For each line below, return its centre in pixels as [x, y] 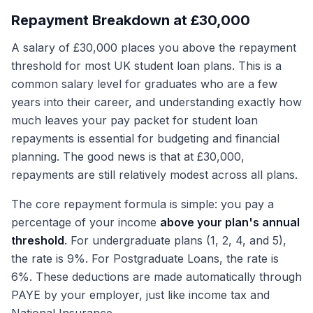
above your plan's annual [230, 222]
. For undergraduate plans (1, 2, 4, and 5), [175, 240]
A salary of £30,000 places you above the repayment [154, 48]
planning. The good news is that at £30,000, [128, 156]
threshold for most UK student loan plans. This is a [146, 66]
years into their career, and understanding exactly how [156, 102]
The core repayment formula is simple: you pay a [143, 204]
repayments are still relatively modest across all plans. [154, 175]
